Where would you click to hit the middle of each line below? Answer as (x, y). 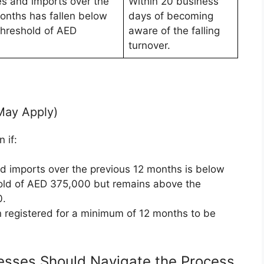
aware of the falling (174, 30)
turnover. (149, 45)
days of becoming (171, 16)
